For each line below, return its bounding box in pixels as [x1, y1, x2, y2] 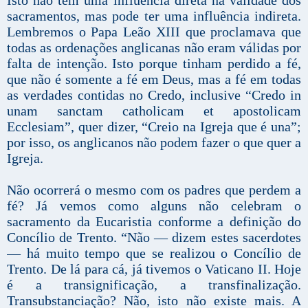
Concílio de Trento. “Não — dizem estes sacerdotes [7, 230, 301, 245]
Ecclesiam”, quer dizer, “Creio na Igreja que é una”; [7, 119, 301, 135]
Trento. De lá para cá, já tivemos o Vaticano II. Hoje [7, 261, 301, 277]
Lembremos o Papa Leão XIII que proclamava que [7, 24, 301, 40]
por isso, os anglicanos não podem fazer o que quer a [7, 135, 301, 151]
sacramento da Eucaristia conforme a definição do [7, 214, 301, 230]
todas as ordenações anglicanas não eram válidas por [7, 40, 301, 56]
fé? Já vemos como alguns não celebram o [7, 198, 301, 214]
